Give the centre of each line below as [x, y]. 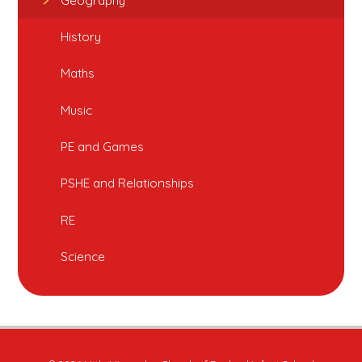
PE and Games [103, 146]
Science [83, 256]
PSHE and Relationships [128, 183]
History [81, 36]
